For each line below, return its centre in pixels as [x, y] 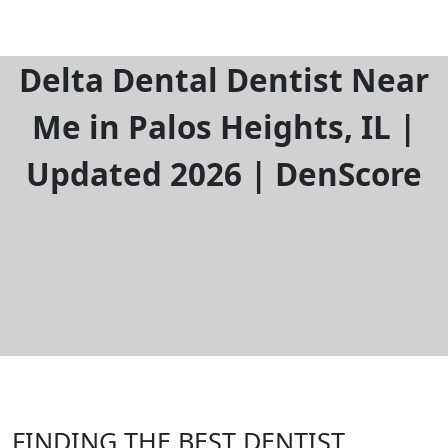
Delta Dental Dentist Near [224, 79]
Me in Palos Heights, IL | [224, 126]
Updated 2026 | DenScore [224, 173]
